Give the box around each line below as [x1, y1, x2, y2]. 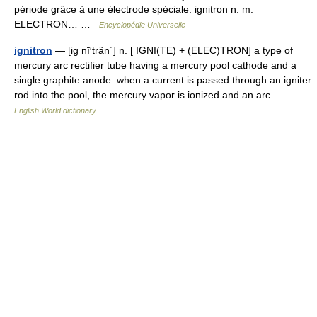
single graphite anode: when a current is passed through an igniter [14, 74, 311, 86]
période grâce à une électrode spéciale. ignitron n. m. [14, 4, 253, 15]
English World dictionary [14, 106, 96, 115]
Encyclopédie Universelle [99, 21, 185, 29]
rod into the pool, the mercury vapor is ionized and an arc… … [14, 89, 299, 100]
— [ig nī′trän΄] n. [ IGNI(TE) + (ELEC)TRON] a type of [52, 45, 293, 56]
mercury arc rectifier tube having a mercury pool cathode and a [14, 59, 296, 71]
